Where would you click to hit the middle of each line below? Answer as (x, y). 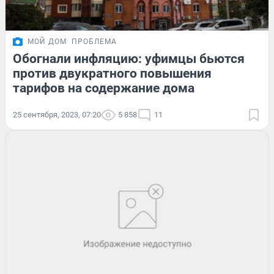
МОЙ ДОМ (47, 41)
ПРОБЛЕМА (94, 41)
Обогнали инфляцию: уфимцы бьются (129, 58)
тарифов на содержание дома (104, 88)
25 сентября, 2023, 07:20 (57, 114)
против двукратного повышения (112, 73)
